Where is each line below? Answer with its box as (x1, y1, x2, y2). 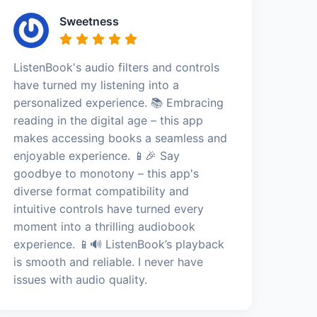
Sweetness (59, 14, 120, 28)
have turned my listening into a (13, 78, 180, 92)
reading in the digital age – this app (13, 113, 204, 127)
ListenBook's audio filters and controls (13, 60, 220, 74)
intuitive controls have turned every (13, 202, 204, 216)
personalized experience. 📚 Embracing (13, 96, 224, 110)
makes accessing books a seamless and (13, 131, 228, 145)
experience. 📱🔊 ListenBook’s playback (13, 237, 225, 251)
